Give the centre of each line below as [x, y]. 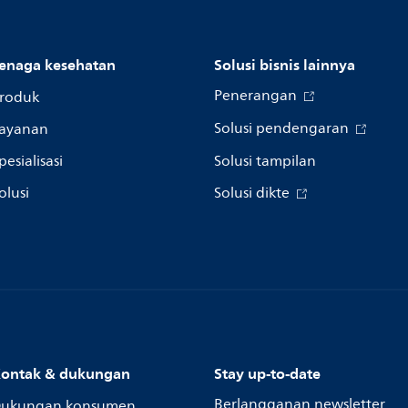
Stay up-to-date [267, 373]
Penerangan [257, 96]
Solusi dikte [254, 193]
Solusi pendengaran [283, 128]
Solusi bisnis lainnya [285, 65]
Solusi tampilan [265, 161]
